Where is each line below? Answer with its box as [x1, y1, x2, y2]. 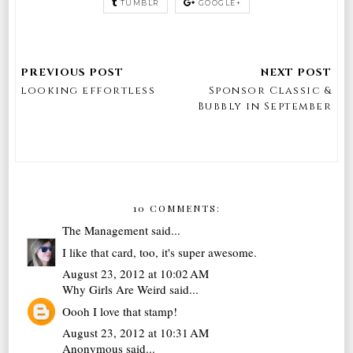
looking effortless [20, 83, 156, 98]
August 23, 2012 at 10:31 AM [62, 325, 210, 341]
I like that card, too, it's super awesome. [62, 243, 258, 260]
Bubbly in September [197, 98, 333, 113]
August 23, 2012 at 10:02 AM [62, 266, 210, 282]
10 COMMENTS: [132, 202, 221, 215]
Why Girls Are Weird [62, 281, 167, 298]
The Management [62, 222, 149, 239]
